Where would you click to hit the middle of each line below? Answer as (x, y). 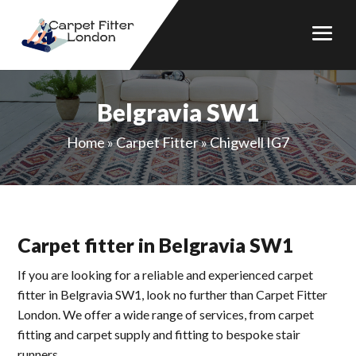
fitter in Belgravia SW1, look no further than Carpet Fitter (173, 294)
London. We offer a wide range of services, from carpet (166, 314)
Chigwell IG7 (250, 142)
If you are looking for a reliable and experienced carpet (166, 275)
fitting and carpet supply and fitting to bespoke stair (159, 334)
